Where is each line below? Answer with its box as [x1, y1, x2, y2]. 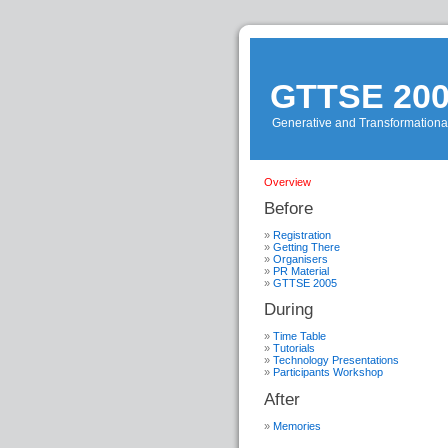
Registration [273, 229, 331, 242]
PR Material [273, 265, 329, 278]
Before [264, 199, 313, 219]
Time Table [273, 330, 326, 343]
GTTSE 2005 [273, 277, 337, 290]
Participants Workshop [273, 366, 383, 379]
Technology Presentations [273, 354, 399, 367]
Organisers [273, 253, 328, 266]
